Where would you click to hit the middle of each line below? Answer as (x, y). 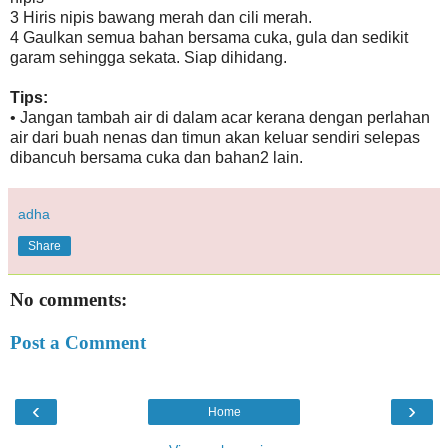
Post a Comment (78, 343)
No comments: (68, 299)
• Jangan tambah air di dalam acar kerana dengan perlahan (220, 117)
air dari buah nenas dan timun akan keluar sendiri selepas (215, 137)
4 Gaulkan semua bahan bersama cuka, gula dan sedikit (209, 37)
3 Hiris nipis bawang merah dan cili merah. (161, 17)
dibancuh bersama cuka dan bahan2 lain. (158, 157)
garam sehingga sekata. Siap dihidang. (148, 57)
